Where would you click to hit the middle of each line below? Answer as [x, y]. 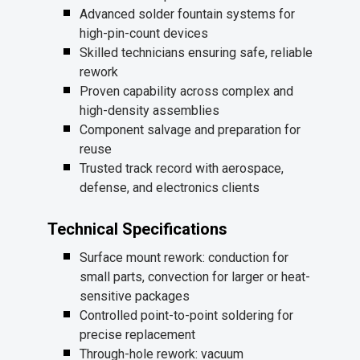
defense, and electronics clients [170, 188]
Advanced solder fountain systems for [187, 14]
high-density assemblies [149, 111]
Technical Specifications [137, 229]
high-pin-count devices [144, 34]
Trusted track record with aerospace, [182, 169]
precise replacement [137, 335]
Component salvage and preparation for [190, 130]
